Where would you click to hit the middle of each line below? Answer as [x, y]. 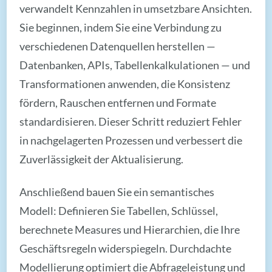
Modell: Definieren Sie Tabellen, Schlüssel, [119, 210]
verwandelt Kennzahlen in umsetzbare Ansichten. [136, 8]
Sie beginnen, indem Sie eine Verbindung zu [121, 27]
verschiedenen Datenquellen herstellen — [118, 46]
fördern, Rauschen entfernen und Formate [118, 102]
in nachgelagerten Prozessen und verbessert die [131, 140]
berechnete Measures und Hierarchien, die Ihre [130, 229]
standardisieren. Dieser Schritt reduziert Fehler [131, 121]
